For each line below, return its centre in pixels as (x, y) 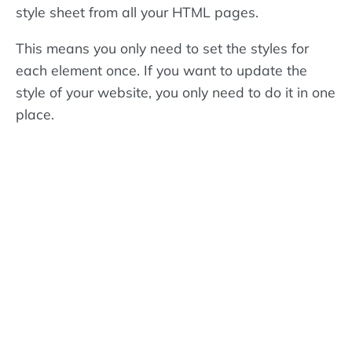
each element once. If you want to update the (161, 70)
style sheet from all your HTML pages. (137, 12)
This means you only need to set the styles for (162, 48)
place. (35, 114)
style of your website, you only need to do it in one (176, 92)
